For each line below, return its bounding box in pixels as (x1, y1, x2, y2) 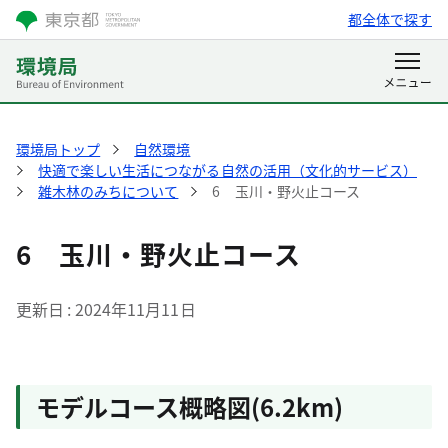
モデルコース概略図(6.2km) (36, 389, 343, 424)
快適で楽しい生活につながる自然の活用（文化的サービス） (38, 160, 417, 180)
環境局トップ (16, 139, 101, 159)
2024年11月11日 (74, 297, 196, 321)
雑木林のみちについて (38, 181, 179, 201)
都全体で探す (347, 9, 432, 29)
